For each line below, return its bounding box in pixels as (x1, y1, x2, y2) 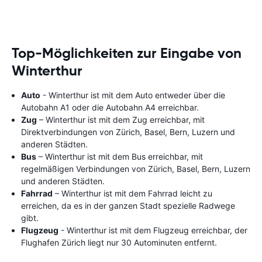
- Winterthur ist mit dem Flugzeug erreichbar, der (58, 225, 247, 235)
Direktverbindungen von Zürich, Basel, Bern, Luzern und (21, 127, 235, 137)
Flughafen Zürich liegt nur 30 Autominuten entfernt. (21, 237, 217, 247)
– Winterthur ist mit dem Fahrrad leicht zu (53, 188, 212, 198)
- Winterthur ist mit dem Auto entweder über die (40, 90, 225, 100)
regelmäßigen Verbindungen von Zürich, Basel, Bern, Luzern (21, 164, 250, 174)
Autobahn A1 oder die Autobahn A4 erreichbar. (21, 102, 199, 112)
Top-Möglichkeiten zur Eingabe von (12, 44, 242, 62)
